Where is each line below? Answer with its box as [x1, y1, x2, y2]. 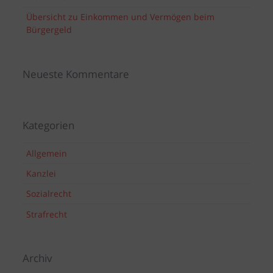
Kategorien [23, 118, 75, 133]
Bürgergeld [26, 24, 72, 36]
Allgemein [26, 147, 67, 159]
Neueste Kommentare [23, 66, 130, 81]
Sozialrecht [26, 188, 71, 200]
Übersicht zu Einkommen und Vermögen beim [26, 11, 214, 23]
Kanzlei [26, 168, 56, 180]
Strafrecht [26, 208, 67, 220]
